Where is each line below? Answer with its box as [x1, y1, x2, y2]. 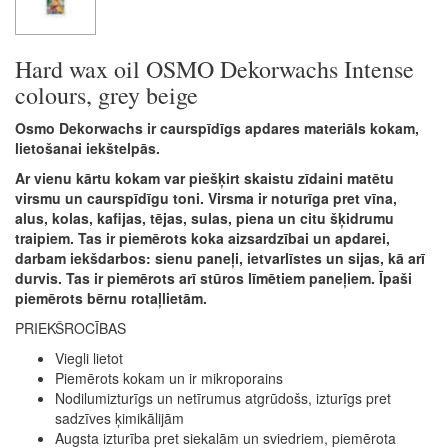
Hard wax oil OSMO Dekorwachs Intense [15, 52, 414, 85]
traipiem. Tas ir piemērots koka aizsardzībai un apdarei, [15, 227, 390, 248]
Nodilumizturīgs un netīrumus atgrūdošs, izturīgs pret [55, 387, 391, 408]
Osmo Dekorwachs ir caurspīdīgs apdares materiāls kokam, [15, 117, 419, 138]
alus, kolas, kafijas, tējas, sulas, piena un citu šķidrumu [15, 207, 394, 228]
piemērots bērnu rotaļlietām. [15, 287, 207, 308]
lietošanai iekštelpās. [15, 137, 160, 158]
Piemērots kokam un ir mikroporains [55, 367, 283, 388]
